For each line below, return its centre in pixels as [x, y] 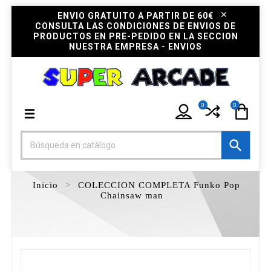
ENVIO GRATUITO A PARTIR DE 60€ [135, 15]
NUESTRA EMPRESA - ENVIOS [135, 46]
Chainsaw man [132, 196]
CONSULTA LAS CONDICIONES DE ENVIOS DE [135, 26]
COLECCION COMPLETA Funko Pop [159, 185]
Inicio [45, 185]
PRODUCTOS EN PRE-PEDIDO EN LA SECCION [135, 36]
